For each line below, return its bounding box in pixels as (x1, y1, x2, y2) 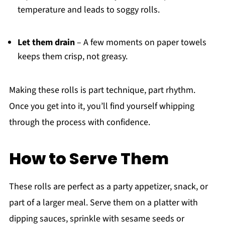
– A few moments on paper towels (74, 36, 206, 49)
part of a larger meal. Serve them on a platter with (9, 196, 198, 209)
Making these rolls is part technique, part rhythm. (9, 83, 195, 96)
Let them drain (17, 36, 75, 49)
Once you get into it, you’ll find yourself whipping (9, 99, 194, 113)
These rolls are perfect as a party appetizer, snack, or (9, 180, 208, 193)
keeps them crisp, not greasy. (17, 50, 128, 63)
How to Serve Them (9, 147, 169, 170)
